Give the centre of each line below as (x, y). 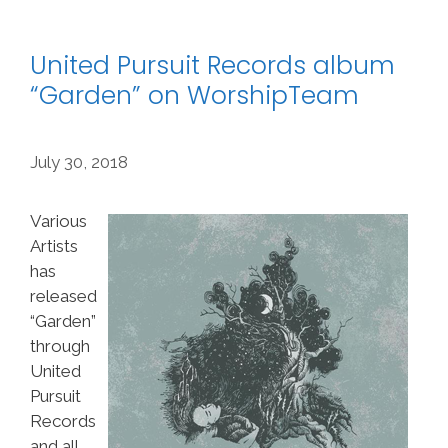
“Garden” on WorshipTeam (194, 95)
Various (58, 220)
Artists (54, 245)
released (63, 295)
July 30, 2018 (79, 161)
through (60, 345)
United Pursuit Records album (212, 65)
